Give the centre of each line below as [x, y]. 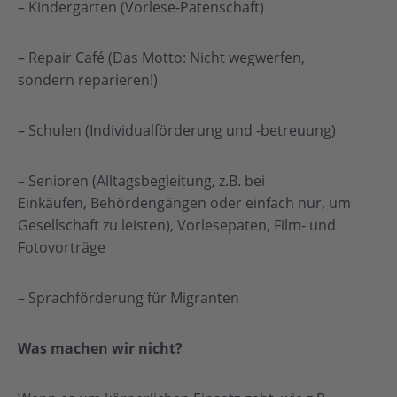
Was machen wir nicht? [100, 348]
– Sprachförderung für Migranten [128, 298]
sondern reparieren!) [88, 80]
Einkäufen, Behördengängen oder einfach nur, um [184, 203]
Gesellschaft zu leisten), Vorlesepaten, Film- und [177, 225]
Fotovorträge [62, 247]
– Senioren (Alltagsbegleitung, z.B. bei [141, 181]
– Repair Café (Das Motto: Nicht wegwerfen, [161, 58]
